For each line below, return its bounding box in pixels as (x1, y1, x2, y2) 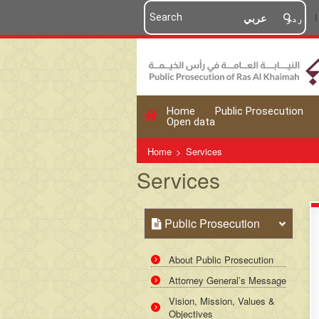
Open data (166, 115, 215, 128)
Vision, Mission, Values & (169, 294, 275, 308)
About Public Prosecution (169, 253, 273, 266)
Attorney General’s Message (169, 273, 286, 287)
